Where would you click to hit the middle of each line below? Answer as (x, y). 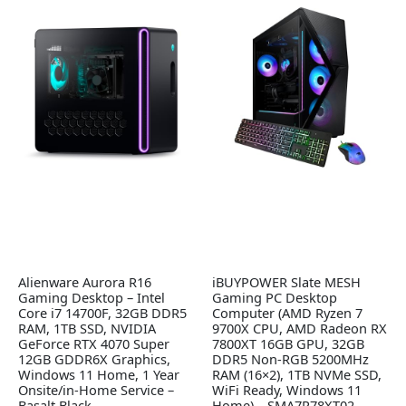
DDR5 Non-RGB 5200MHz (290, 359)
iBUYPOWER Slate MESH (286, 282)
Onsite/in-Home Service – (96, 390)
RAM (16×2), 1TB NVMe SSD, (297, 375)
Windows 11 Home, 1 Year (99, 375)
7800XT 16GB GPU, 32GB (288, 344)
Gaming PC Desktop (275, 298)
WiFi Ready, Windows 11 (287, 390)
